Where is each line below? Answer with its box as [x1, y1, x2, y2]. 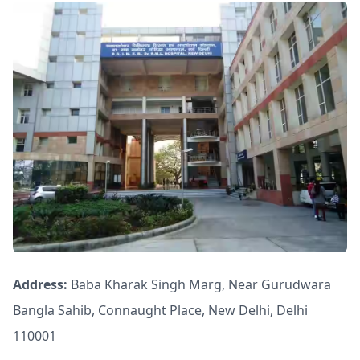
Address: [13, 276, 67, 294]
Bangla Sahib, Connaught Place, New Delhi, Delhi [13, 301, 308, 320]
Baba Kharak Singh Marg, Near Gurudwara [67, 276, 331, 294]
